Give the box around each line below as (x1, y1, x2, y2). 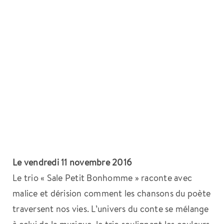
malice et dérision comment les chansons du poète (12, 186, 211, 199)
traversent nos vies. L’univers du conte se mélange (12, 202, 209, 214)
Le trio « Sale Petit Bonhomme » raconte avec (12, 171, 192, 183)
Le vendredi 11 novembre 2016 (12, 155, 132, 168)
